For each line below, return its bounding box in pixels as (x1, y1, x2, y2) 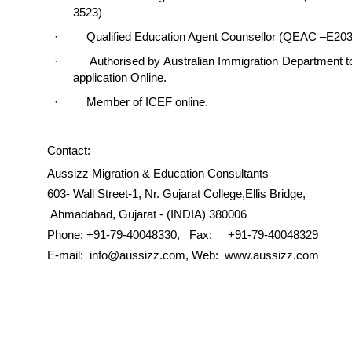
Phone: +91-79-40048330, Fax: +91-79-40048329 (47, 229, 318, 241)
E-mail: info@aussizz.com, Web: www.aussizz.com (47, 249, 328, 262)
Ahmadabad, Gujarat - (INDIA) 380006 (47, 208, 247, 221)
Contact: (47, 145, 90, 157)
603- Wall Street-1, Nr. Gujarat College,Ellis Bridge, (47, 188, 306, 200)
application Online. (73, 71, 167, 84)
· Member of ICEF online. (54, 96, 209, 108)
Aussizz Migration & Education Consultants (47, 167, 269, 180)
